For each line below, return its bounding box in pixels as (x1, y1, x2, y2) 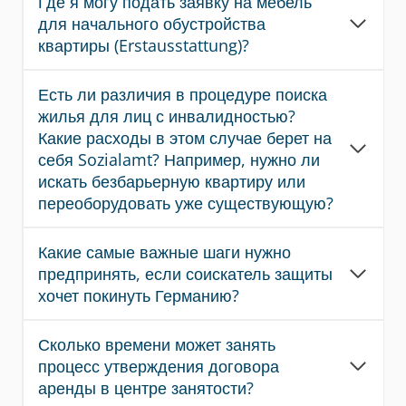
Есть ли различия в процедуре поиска (38, 83, 327, 105)
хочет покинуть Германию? (38, 285, 239, 306)
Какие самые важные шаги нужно (38, 241, 291, 263)
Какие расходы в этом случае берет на (38, 127, 332, 149)
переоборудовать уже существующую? (38, 192, 333, 214)
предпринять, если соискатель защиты (38, 263, 333, 285)
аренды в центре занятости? (38, 377, 254, 399)
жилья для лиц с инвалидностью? (38, 105, 295, 127)
